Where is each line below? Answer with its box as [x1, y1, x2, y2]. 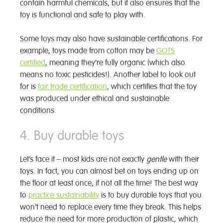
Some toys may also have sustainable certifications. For [20, 33, 203, 44]
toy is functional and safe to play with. [20, 9, 145, 20]
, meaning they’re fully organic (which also [45, 57, 185, 68]
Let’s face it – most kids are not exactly [20, 154, 146, 164]
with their [169, 154, 199, 164]
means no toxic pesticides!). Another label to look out [20, 69, 196, 80]
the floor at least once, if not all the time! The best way [20, 178, 198, 188]
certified [20, 57, 45, 68]
